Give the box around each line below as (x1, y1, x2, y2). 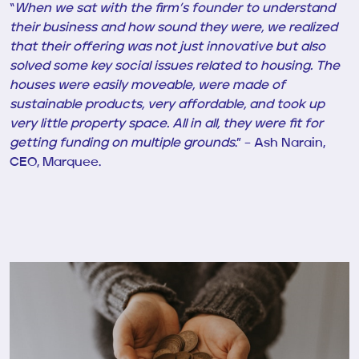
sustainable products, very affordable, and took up (10, 99, 325, 111)
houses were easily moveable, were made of (10, 79, 285, 92)
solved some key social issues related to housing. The (10, 60, 340, 73)
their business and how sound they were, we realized (10, 22, 337, 34)
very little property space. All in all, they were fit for (10, 118, 323, 131)
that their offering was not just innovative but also (10, 41, 325, 54)
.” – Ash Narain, (235, 137, 325, 150)
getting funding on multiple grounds (10, 137, 235, 150)
